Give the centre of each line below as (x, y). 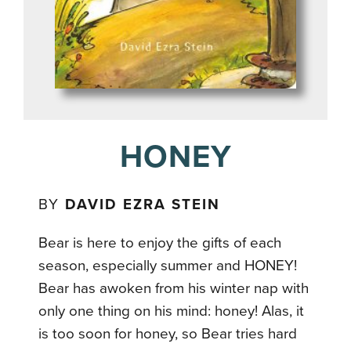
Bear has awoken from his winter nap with (174, 288)
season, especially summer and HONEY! (168, 265)
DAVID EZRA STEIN (143, 204)
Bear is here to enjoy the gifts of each (160, 242)
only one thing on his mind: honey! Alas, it (172, 311)
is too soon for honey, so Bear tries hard (168, 333)
